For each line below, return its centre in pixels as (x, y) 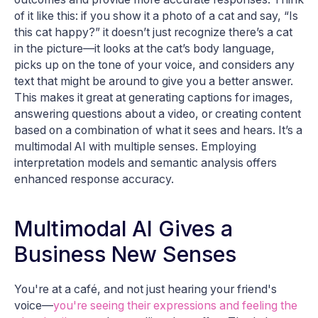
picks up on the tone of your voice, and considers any (154, 65)
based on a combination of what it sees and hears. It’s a (158, 130)
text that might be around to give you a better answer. (154, 81)
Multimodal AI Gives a (124, 228)
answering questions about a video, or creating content (158, 114)
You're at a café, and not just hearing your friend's (146, 289)
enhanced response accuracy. (94, 179)
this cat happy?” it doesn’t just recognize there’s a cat (153, 32)
